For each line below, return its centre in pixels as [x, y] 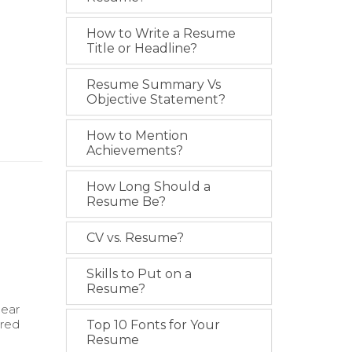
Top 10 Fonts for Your [153, 325]
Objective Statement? [156, 99]
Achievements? [134, 150]
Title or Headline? [141, 48]
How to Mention [137, 136]
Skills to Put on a [139, 274]
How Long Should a [148, 187]
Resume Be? [126, 202]
